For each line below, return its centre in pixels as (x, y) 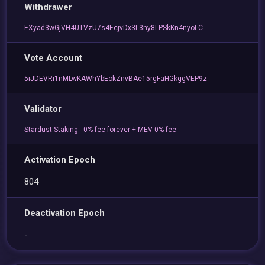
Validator (43, 109)
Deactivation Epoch (65, 213)
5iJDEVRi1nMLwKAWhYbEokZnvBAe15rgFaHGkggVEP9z (116, 79)
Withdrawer (49, 7)
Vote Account (54, 58)
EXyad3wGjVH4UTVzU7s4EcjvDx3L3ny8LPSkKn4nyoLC (114, 28)
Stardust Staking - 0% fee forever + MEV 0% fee (101, 130)
